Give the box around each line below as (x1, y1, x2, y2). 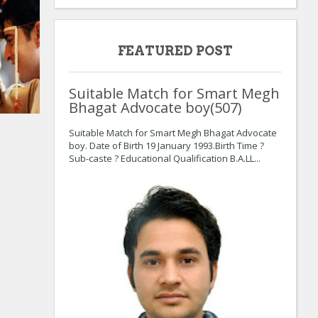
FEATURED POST (118, 43, 233, 58)
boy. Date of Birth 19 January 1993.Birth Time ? (69, 138, 264, 152)
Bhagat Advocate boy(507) (69, 97, 242, 117)
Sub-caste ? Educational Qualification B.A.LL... (69, 151, 261, 165)
